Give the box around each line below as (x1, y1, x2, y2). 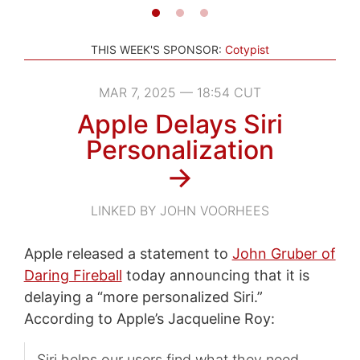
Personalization (85, 133, 274, 166)
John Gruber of (231, 244, 336, 262)
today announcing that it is (121, 266, 309, 284)
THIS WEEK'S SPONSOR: (91, 42, 222, 56)
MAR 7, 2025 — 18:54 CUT (98, 84, 261, 100)
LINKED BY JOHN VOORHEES (90, 202, 269, 219)
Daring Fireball (23, 266, 122, 284)
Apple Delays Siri (76, 108, 283, 140)
